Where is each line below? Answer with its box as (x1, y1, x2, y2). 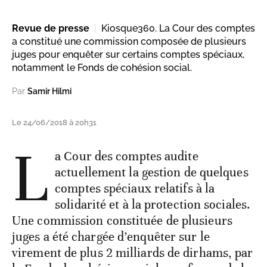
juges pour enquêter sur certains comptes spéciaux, (12, 48, 244, 60)
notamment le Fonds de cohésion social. (12, 61, 192, 73)
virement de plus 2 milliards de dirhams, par (12, 244, 253, 260)
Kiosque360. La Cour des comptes (101, 22, 255, 34)
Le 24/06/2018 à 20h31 (12, 117, 97, 127)
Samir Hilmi (27, 86, 72, 96)
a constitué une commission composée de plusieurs (12, 35, 246, 47)
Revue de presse (12, 22, 89, 34)
